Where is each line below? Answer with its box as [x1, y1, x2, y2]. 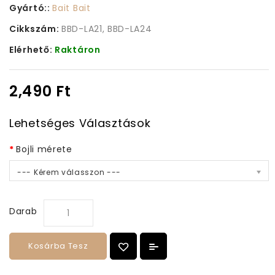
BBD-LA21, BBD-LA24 [61, 23, 152, 36]
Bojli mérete [16, 143, 72, 156]
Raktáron [55, 44, 101, 56]
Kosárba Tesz [28, 240, 88, 252]
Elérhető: [9, 44, 55, 56]
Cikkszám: [9, 23, 61, 36]
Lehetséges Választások [9, 115, 151, 131]
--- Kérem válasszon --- [17, 167, 122, 178]
